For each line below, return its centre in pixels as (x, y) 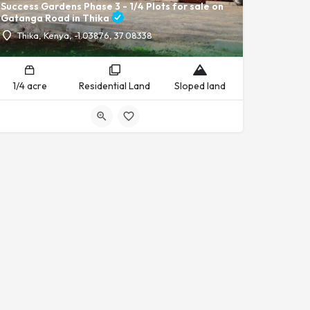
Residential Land (115, 86)
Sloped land (200, 86)
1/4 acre (29, 86)
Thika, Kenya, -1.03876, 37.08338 (84, 35)
